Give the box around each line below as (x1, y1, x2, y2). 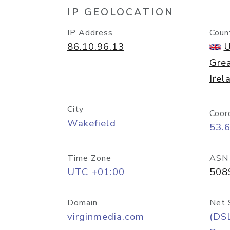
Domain (67, 197, 98, 208)
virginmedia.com (67, 210, 144, 223)
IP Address (67, 27, 113, 39)
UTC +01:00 (67, 165, 125, 179)
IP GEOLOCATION (67, 6, 174, 19)
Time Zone (67, 152, 111, 164)
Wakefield (67, 117, 116, 130)
